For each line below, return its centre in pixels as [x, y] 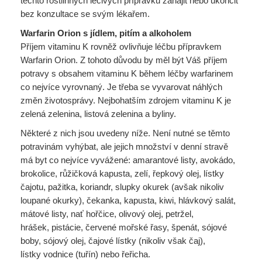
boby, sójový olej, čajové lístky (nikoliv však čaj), [113, 241]
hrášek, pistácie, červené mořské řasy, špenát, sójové [124, 227]
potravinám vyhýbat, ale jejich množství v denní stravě [124, 146]
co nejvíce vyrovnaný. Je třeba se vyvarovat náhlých [121, 87]
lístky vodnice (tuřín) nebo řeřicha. [85, 254]
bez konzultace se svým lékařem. [85, 14]
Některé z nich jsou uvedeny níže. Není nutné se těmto [125, 133]
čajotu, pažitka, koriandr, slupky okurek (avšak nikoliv [122, 187]
